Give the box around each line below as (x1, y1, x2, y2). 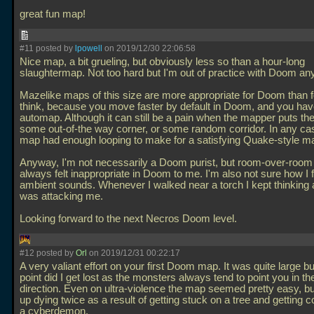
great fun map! (20, 8, 88, 20)
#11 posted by (20, 43, 75, 53)
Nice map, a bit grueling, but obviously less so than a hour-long (20, 56, 305, 67)
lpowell (75, 43, 102, 53)
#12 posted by (20, 248, 76, 258)
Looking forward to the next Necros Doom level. (20, 213, 240, 224)
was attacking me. (20, 191, 103, 202)
